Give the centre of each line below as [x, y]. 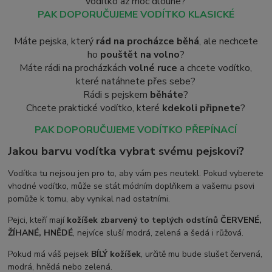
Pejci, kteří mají [38, 220]
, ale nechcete [228, 41]
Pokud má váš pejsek [50, 254]
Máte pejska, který [55, 41]
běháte [167, 94]
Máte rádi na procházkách [73, 68]
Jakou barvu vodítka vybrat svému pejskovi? [126, 151]
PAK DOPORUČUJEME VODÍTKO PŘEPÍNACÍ [136, 130]
